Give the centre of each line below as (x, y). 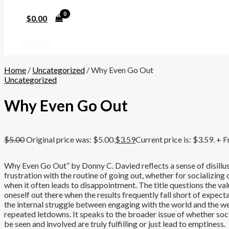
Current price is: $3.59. (175, 140)
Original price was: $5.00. (71, 140)
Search (36, 41)
